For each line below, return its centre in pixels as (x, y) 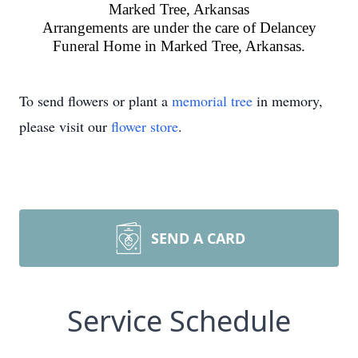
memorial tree (212, 101)
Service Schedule (179, 321)
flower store (145, 126)
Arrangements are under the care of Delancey (179, 28)
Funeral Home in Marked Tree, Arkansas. (179, 46)
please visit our (65, 126)
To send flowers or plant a (95, 101)
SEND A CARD (198, 238)
